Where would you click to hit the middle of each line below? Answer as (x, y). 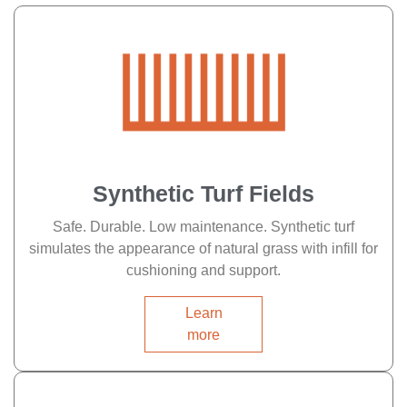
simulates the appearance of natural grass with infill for (203, 248)
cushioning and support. (203, 270)
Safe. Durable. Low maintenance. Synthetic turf (203, 226)
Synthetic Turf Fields (203, 193)
